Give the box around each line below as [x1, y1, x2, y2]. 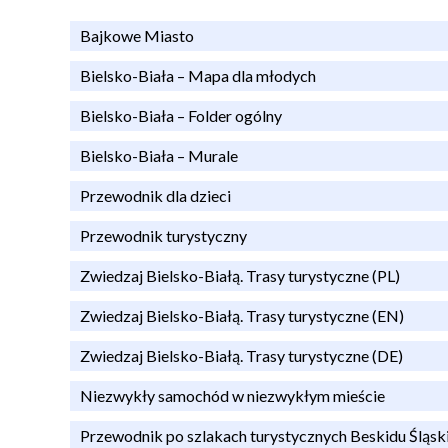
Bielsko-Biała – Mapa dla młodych [79, 65, 316, 85]
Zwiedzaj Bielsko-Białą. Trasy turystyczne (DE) [79, 345, 403, 365]
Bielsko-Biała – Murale [79, 145, 238, 165]
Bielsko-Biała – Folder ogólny [79, 105, 282, 125]
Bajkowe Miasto [79, 25, 194, 45]
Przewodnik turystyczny [79, 225, 247, 245]
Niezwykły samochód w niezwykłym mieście [79, 385, 385, 405]
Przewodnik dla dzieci [79, 185, 231, 205]
